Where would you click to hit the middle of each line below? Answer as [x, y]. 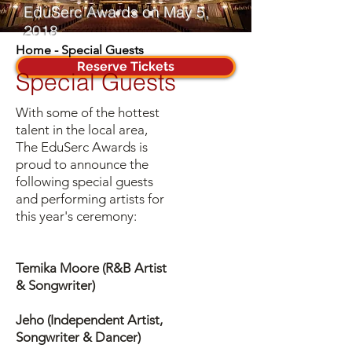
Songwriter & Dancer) [78, 337]
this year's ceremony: [76, 216]
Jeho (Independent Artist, [89, 320]
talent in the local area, [82, 130]
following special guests [84, 181]
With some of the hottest [88, 112]
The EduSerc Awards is [82, 147]
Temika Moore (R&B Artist [91, 268]
